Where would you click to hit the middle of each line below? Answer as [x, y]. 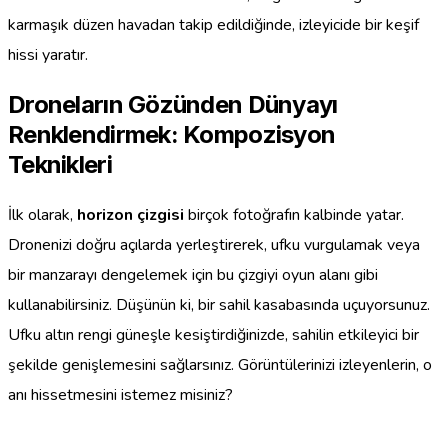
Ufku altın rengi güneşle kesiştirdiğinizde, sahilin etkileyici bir [213, 334]
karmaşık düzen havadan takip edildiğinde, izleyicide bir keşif [213, 24]
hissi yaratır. [48, 54]
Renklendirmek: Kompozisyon [172, 134]
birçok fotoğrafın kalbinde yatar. [294, 214]
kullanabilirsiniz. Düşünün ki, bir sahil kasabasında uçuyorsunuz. [219, 304]
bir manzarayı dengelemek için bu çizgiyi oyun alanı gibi [193, 274]
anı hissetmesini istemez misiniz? [120, 394]
